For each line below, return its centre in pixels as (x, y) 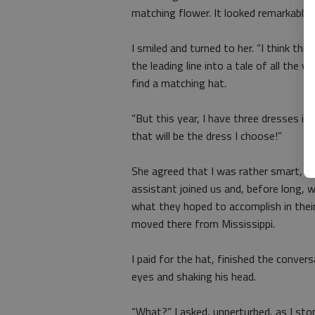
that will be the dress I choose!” (207, 136)
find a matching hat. (179, 83)
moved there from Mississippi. (203, 224)
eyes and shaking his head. (194, 276)
